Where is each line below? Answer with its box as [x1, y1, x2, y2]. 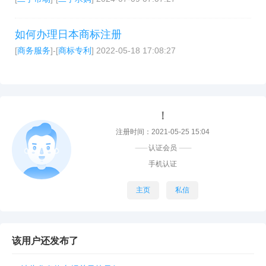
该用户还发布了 [12, 236, 78, 246]
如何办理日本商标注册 [15, 28, 122, 40]
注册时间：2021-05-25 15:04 [116, 128, 210, 136]
